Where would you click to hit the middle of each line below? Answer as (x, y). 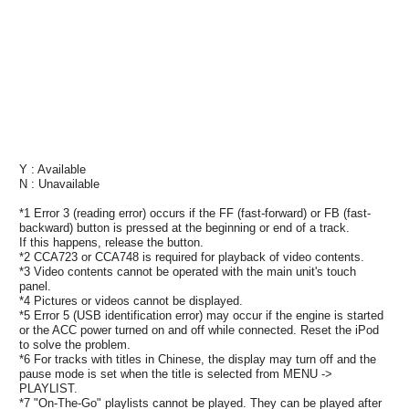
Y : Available (52, 169)
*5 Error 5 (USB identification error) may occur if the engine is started (201, 315)
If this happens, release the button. (111, 242)
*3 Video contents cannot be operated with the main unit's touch (188, 271)
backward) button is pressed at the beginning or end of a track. (184, 227)
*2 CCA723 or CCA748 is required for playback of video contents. (192, 257)
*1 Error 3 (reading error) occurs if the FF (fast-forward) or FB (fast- (195, 213)
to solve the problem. (75, 344)
